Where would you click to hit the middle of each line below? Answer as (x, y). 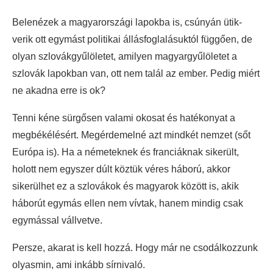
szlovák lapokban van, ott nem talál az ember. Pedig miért (136, 74)
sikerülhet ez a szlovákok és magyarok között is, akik (126, 186)
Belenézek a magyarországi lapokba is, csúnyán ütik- (127, 23)
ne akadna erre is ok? (59, 91)
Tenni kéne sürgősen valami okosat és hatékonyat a (124, 118)
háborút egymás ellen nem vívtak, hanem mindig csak (128, 204)
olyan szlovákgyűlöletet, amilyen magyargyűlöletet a (125, 57)
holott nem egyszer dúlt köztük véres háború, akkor (121, 169)
